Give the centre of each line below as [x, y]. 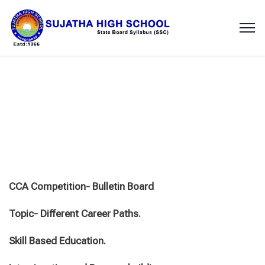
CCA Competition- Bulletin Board [81, 186]
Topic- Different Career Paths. [75, 214]
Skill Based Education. [57, 241]
